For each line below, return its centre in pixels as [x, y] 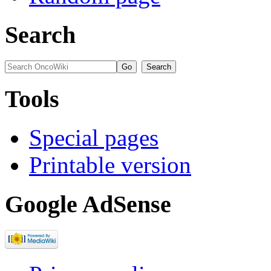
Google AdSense [88, 204]
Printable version [110, 165]
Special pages [94, 138]
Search [40, 35]
